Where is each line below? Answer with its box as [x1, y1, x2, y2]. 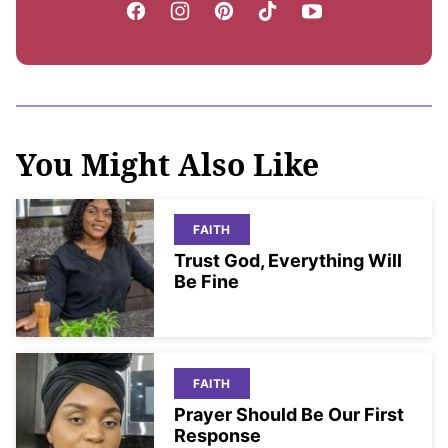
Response [174, 424, 261, 446]
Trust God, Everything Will [174, 249, 402, 271]
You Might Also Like [16, 143, 319, 185]
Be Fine [174, 270, 239, 292]
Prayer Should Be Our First [174, 403, 404, 425]
